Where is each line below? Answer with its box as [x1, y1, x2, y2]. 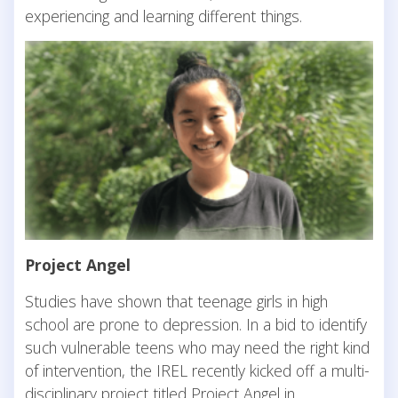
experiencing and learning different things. [25, 5, 302, 28]
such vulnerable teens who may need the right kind [25, 336, 370, 358]
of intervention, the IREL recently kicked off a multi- [25, 359, 370, 381]
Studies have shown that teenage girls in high [25, 290, 328, 312]
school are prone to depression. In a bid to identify [25, 313, 367, 335]
